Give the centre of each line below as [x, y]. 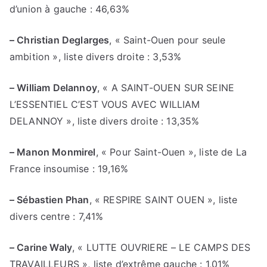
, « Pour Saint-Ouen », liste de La [171, 152]
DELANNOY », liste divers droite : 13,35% [105, 121]
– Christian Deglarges [60, 40]
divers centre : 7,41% [57, 216]
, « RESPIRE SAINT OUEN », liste [163, 200]
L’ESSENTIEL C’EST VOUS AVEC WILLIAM [105, 104]
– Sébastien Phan [49, 200]
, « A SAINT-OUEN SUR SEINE [166, 88]
